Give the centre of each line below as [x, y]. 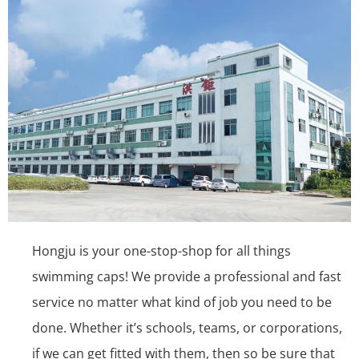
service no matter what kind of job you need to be [182, 303]
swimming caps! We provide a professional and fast [187, 277]
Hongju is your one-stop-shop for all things [161, 251]
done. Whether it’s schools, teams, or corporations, [187, 328]
